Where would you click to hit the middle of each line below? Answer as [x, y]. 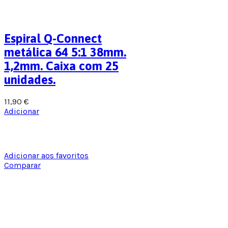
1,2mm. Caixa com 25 [61, 66]
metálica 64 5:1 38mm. [65, 52]
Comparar [22, 165]
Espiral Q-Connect [53, 38]
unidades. [30, 79]
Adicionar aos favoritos [46, 155]
